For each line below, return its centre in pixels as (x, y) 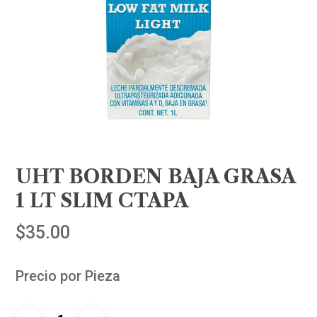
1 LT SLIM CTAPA (102, 201)
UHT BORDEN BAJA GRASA (156, 177)
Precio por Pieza (68, 276)
